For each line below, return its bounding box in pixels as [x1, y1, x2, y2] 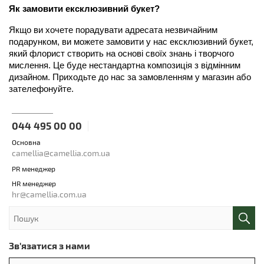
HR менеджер [12, 179, 56, 188]
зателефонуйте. [9, 84, 74, 94]
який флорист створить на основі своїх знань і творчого [9, 49, 234, 59]
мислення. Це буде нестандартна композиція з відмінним [9, 61, 240, 71]
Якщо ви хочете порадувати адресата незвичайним [9, 25, 217, 35]
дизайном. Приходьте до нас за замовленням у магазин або [9, 72, 251, 82]
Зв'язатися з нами [9, 240, 90, 252]
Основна [12, 138, 41, 147]
